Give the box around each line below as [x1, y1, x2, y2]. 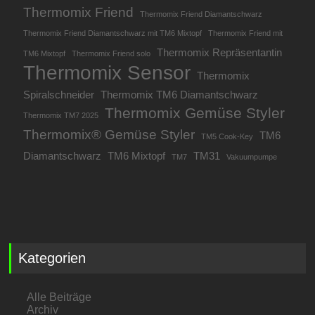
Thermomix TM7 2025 [23, 110, 99, 120]
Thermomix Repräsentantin [157, 46, 283, 58]
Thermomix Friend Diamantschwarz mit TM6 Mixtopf [23, 28, 202, 37]
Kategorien [18, 250, 86, 266]
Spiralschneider [23, 88, 95, 101]
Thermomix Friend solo [72, 49, 151, 58]
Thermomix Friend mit [208, 28, 283, 37]
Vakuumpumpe [226, 152, 278, 161]
